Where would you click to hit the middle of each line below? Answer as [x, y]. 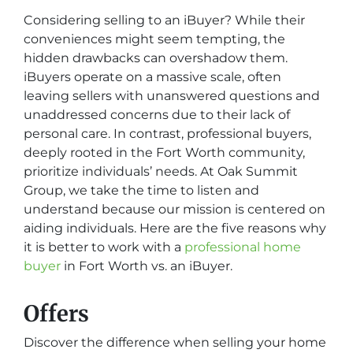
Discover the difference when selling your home [175, 342]
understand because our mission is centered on [175, 209]
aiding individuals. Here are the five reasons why [175, 228]
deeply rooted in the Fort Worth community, [164, 152]
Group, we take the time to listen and [141, 190]
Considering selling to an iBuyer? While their [164, 20]
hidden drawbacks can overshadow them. [156, 58]
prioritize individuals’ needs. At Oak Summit [161, 171]
